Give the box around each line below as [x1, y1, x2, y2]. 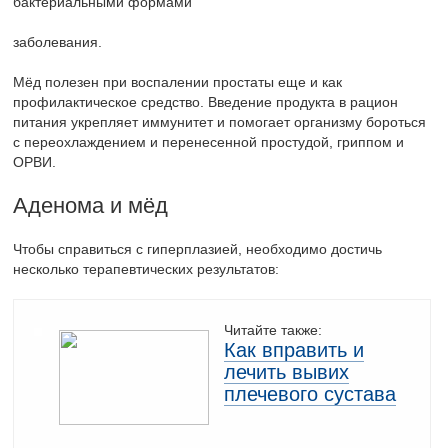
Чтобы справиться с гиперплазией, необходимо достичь [13, 241, 383, 258]
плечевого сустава [224, 383, 397, 406]
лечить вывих [224, 361, 350, 384]
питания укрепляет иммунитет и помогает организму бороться [13, 114, 427, 131]
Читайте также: [224, 322, 323, 339]
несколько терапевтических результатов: [13, 261, 280, 278]
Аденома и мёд [13, 193, 169, 219]
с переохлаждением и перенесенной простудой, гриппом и [13, 134, 405, 151]
